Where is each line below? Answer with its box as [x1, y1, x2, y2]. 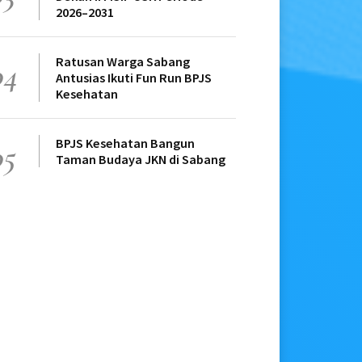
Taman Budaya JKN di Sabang [56, 151, 225, 168]
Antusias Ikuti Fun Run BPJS [56, 69, 212, 86]
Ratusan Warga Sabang [56, 53, 190, 70]
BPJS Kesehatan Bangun [56, 135, 195, 152]
